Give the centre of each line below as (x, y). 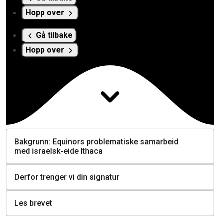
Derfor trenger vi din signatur (67, 177)
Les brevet (33, 203)
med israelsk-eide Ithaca (58, 151)
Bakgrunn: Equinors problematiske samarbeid (96, 142)
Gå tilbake (54, 35)
